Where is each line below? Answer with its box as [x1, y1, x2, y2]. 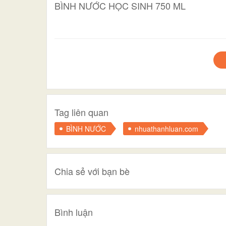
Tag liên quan [54, 105, 108, 119]
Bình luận [54, 205, 93, 218]
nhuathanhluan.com [135, 123, 198, 134]
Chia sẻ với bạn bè [54, 164, 130, 178]
